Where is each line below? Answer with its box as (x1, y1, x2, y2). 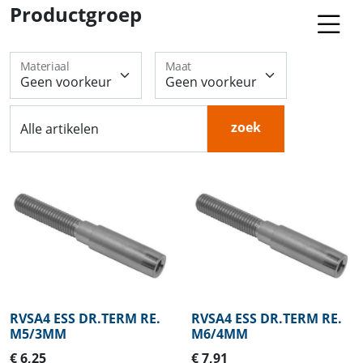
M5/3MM (10, 324, 66, 343)
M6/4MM (191, 324, 248, 343)
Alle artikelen (20, 119, 99, 138)
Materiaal (20, 58, 70, 75)
